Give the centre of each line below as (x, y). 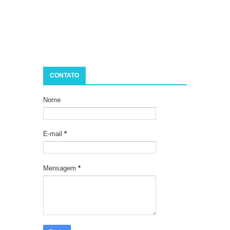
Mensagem (61, 168)
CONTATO (64, 76)
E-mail (54, 134)
